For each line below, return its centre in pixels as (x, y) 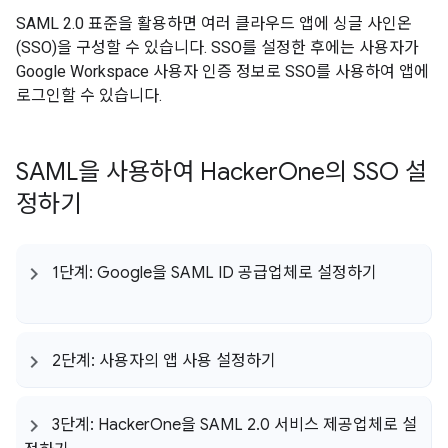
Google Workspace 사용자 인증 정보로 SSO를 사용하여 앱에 (222, 71)
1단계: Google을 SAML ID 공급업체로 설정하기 (214, 273)
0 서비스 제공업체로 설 (338, 424)
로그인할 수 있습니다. (89, 95)
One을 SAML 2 (203, 424)
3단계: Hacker (101, 424)
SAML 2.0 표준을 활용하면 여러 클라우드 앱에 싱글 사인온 (214, 23)
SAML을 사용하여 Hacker (147, 172)
